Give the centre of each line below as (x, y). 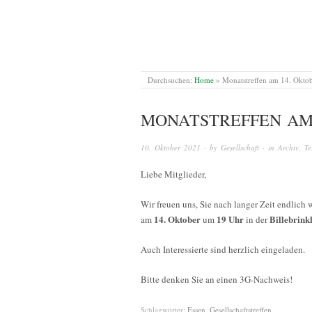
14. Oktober (176, 219)
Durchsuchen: (170, 80)
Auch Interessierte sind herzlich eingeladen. (223, 249)
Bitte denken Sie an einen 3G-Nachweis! (217, 279)
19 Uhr (230, 219)
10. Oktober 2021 (171, 147)
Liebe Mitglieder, (173, 174)
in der (257, 219)
